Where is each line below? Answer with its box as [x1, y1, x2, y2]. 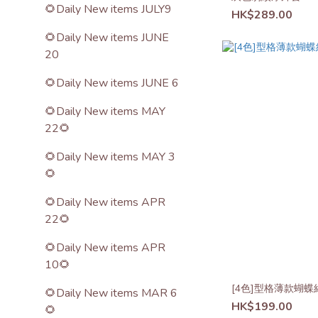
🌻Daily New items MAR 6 [45, 285, 177, 301]
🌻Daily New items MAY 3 [45, 149, 175, 165]
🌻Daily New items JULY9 [45, 1, 172, 17]
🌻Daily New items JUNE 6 [45, 75, 179, 91]
